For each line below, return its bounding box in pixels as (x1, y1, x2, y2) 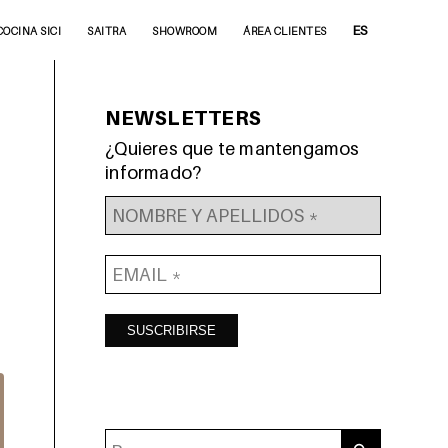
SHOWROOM (152, 24, 218, 38)
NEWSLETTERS (105, 106, 262, 130)
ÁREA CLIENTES (243, 24, 327, 38)
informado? (105, 162, 202, 183)
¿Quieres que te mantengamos (105, 138, 360, 159)
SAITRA (87, 24, 127, 38)
